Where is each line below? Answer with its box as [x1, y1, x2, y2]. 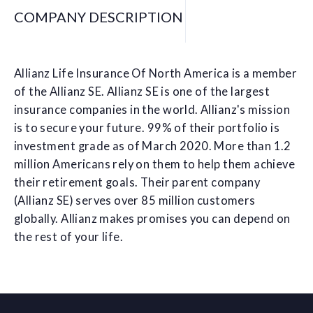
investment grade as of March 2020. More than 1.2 [14, 138, 291, 153]
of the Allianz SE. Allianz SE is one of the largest [14, 84, 270, 99]
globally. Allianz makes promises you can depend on [14, 211, 291, 226]
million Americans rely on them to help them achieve [14, 156, 296, 171]
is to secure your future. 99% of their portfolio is [14, 120, 280, 135]
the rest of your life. [14, 229, 124, 244]
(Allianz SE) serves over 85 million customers [14, 193, 256, 208]
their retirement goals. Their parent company [14, 175, 261, 189]
